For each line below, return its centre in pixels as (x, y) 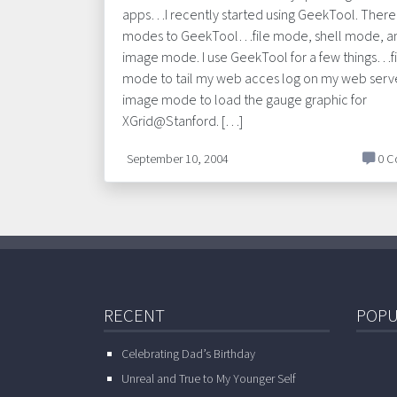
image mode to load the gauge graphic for (245, 100)
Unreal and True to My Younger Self (209, 379)
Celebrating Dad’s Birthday (188, 354)
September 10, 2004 (178, 159)
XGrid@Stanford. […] (183, 121)
